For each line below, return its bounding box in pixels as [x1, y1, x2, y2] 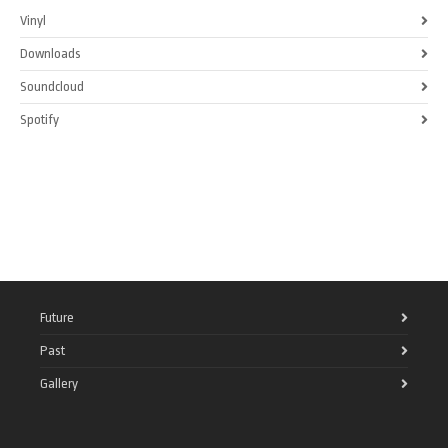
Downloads [20, 45, 81, 61]
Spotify [20, 111, 59, 127]
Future [40, 309, 74, 325]
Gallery [40, 375, 78, 391]
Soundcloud [20, 78, 84, 94]
